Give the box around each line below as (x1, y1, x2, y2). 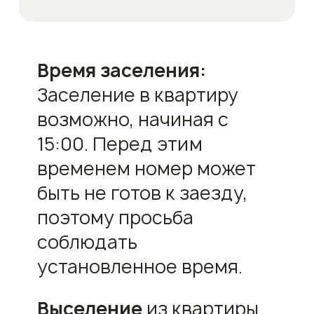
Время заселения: (36, 57, 206, 83)
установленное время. (36, 254, 243, 279)
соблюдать (36, 229, 137, 254)
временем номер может (36, 156, 256, 181)
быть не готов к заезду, (36, 180, 247, 205)
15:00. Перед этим (36, 131, 203, 156)
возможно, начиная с (36, 107, 228, 132)
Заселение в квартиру (36, 82, 238, 107)
